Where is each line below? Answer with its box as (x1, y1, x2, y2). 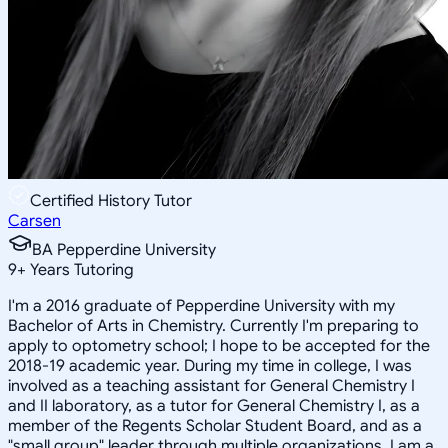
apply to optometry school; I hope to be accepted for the (8, 335, 430, 356)
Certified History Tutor (30, 190, 192, 211)
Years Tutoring (26, 259, 134, 280)
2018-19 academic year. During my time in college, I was (8, 355, 412, 376)
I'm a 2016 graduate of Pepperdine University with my (8, 295, 395, 316)
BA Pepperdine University (32, 239, 216, 260)
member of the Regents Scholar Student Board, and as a (8, 415, 422, 436)
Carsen (8, 210, 61, 231)
